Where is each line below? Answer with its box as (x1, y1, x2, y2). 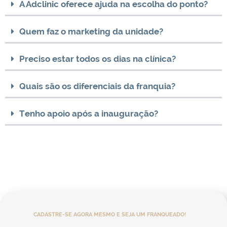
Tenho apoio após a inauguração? (19, 108, 158, 119)
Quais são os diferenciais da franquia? (19, 81, 175, 92)
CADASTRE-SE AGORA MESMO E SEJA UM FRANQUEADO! (33, 211, 186, 218)
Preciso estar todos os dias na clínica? (19, 54, 176, 64)
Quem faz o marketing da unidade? (19, 26, 163, 37)
